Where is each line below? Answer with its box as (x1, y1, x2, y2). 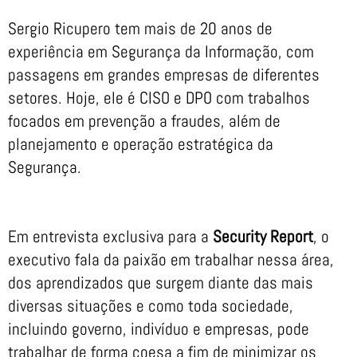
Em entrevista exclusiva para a (8, 225, 213, 247)
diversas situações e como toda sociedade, (8, 294, 293, 316)
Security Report (213, 225, 313, 247)
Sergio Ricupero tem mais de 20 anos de (8, 18, 273, 39)
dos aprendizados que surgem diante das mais (8, 271, 313, 293)
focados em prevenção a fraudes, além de (8, 110, 280, 131)
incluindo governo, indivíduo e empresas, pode (8, 317, 309, 339)
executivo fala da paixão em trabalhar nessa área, (8, 248, 334, 270)
